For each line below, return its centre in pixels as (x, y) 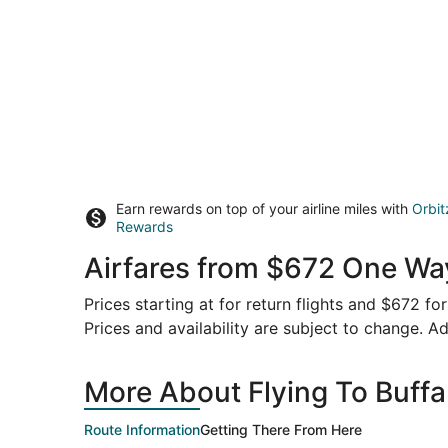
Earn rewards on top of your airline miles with (264, 208)
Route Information (142, 429)
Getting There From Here (281, 429)
